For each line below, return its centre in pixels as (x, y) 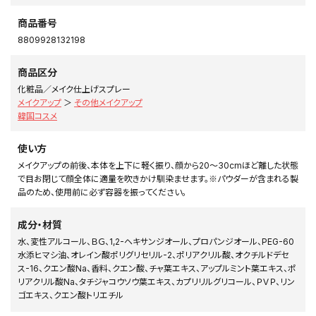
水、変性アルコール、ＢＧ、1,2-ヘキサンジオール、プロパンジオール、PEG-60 (156, 241)
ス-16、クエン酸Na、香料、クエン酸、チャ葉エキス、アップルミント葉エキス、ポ (157, 268)
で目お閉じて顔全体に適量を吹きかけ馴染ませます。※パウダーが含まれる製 (158, 178)
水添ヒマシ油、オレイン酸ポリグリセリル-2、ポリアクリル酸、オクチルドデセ (153, 255)
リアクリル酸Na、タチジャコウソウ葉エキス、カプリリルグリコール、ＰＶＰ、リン (156, 281)
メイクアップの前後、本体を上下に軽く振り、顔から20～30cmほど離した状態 (158, 165)
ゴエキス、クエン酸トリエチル (71, 295)
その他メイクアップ (108, 102)
